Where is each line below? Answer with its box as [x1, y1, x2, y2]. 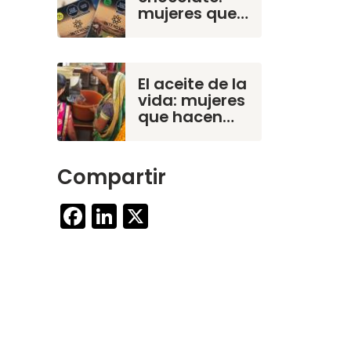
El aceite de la [138, 72, 247, 95]
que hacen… [138, 105, 234, 128]
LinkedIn [117, 196, 218, 230]
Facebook [85, 196, 196, 230]
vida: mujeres [138, 89, 245, 111]
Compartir [57, 163, 166, 192]
